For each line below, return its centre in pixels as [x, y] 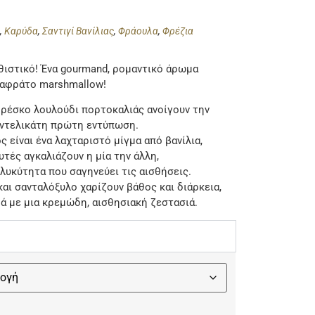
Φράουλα [139, 32]
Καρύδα [21, 32]
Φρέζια [178, 32]
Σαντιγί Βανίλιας [78, 32]
